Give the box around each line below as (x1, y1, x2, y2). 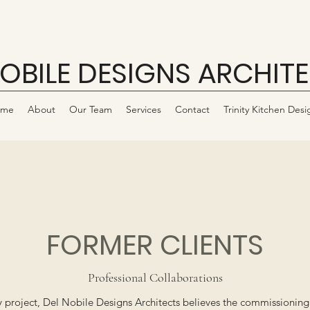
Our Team (69, 103, 112, 116)
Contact (175, 103, 210, 116)
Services (126, 103, 161, 116)
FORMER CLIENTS (46, 226, 264, 264)
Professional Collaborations (87, 270, 223, 285)
